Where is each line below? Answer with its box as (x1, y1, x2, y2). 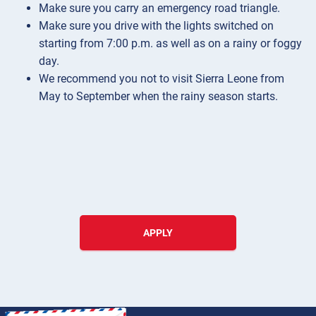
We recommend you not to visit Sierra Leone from (39, 71, 284, 85)
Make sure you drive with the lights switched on (39, 18, 274, 32)
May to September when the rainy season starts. (39, 89, 278, 103)
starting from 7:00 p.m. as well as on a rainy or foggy (39, 36, 302, 50)
